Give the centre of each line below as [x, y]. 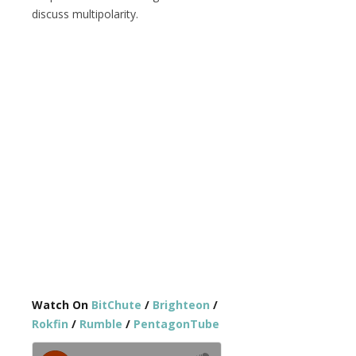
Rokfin [50, 324]
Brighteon [181, 305]
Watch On [62, 305]
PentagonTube [176, 324]
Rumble [101, 324]
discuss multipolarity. [85, 14]
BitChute [116, 305]
